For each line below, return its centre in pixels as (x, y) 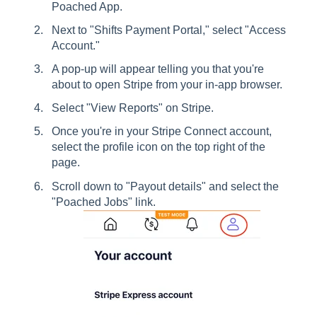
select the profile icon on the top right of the (158, 147)
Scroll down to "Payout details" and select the (165, 186)
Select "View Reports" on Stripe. (134, 108)
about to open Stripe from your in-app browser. (168, 85)
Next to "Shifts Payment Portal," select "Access (169, 30)
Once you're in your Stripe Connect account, (162, 132)
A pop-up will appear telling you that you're (158, 69)
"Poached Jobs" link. (104, 202)
